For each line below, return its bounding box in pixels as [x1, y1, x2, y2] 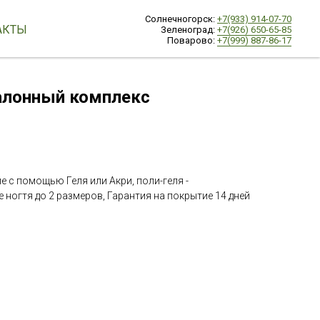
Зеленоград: [161, 24, 217, 35]
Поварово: [167, 35, 217, 46]
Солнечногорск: [145, 14, 217, 24]
